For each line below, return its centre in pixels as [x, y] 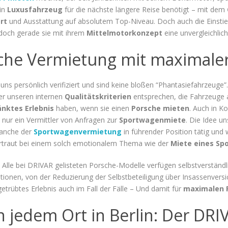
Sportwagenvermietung [78, 131]
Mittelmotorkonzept [124, 33]
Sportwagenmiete [152, 120]
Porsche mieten [160, 108]
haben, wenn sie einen [93, 108]
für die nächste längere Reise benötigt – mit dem [145, 9]
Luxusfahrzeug [35, 9]
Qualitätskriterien [98, 96]
